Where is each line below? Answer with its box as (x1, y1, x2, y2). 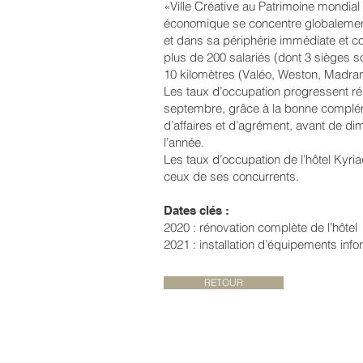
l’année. (164, 135, 204, 150)
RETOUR (204, 276, 243, 288)
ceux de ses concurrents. (164, 169, 299, 184)
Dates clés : (164, 203, 229, 217)
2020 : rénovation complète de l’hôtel (164, 220, 357, 235)
